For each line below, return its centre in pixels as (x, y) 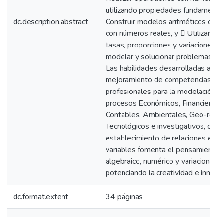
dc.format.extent (41, 197)
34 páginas (124, 197)
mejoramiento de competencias (158, 80)
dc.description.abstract (51, 22)
